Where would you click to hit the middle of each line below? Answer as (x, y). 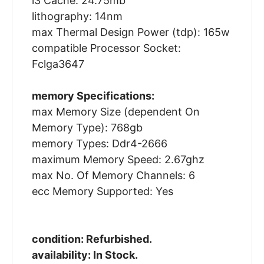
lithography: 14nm (77, 16)
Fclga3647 (58, 64)
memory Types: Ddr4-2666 (99, 144)
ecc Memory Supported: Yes (102, 192)
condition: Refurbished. (92, 239)
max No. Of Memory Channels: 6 (113, 176)
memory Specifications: (93, 96)
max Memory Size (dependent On (115, 112)
